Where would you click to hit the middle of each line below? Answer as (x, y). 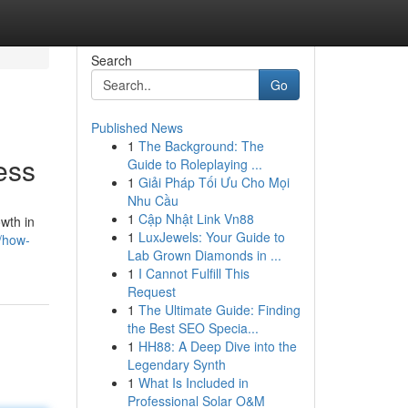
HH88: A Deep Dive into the (217, 346)
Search (111, 60)
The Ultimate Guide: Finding (219, 310)
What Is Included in (193, 382)
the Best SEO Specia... (193, 328)
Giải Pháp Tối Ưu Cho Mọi (214, 182)
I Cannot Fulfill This (194, 273)
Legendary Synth (176, 364)
